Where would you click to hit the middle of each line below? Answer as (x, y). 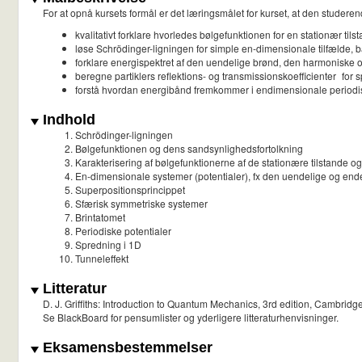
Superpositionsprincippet (130, 190)
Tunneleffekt (102, 259)
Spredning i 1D (108, 245)
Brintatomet (100, 217)
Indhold (67, 120)
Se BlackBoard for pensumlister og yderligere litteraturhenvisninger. (191, 318)
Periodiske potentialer (123, 231)
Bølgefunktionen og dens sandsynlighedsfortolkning (189, 149)
